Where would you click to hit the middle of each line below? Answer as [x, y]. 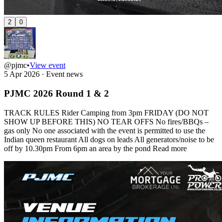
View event [48, 65]
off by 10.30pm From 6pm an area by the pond [78, 148]
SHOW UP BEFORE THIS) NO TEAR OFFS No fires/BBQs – [106, 121]
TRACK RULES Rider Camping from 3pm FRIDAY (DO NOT [106, 112]
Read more [170, 148]
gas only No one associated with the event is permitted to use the [105, 130]
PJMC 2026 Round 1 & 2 [56, 94]
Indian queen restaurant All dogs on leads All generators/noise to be [109, 139]
